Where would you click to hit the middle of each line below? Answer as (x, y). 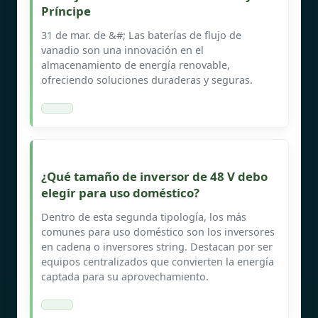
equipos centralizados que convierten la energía (158, 261)
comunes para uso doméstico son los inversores (158, 231)
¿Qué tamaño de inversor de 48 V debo (154, 176)
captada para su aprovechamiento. (125, 276)
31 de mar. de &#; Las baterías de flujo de (141, 35)
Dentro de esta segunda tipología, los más (144, 216)
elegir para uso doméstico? (120, 192)
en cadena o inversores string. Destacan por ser (157, 246)
